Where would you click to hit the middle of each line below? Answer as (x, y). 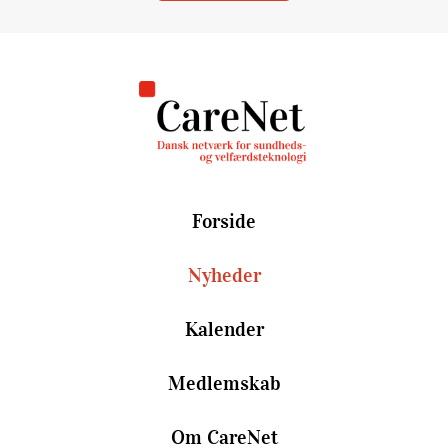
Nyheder (224, 275)
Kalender (224, 329)
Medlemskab (224, 383)
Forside (224, 221)
